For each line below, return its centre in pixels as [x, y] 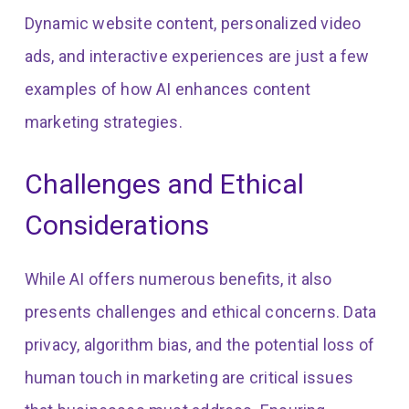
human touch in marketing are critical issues [189, 378]
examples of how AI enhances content [168, 89]
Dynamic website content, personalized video [193, 24]
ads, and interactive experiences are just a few [197, 57]
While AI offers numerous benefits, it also [178, 279]
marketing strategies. [103, 122]
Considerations [116, 225]
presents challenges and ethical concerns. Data [200, 312]
